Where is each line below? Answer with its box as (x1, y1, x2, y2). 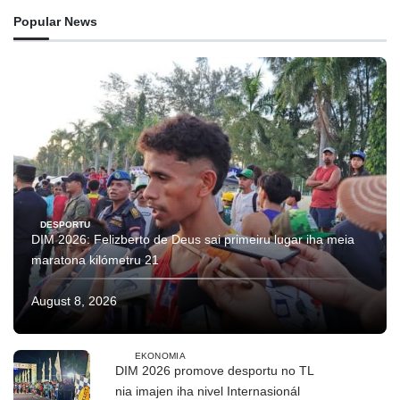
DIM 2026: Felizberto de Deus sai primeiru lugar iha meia (31, 231, 354, 246)
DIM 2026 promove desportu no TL (115, 363, 314, 379)
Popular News (13, 13, 97, 29)
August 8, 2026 (31, 293, 117, 308)
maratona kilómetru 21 (31, 252, 159, 267)
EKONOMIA (134, 350, 186, 361)
